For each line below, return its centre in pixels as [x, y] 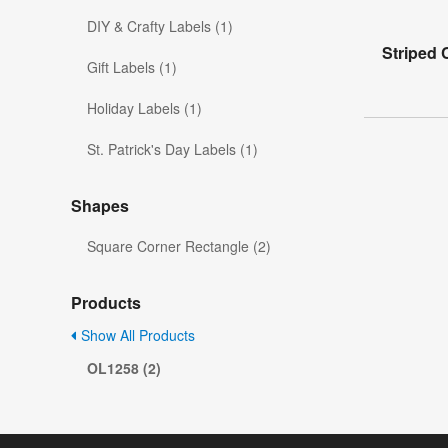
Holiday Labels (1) [144, 108]
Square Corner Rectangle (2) [179, 246]
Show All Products [136, 335]
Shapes [100, 206]
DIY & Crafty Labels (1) [160, 26]
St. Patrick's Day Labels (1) [172, 149]
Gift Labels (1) [132, 67]
